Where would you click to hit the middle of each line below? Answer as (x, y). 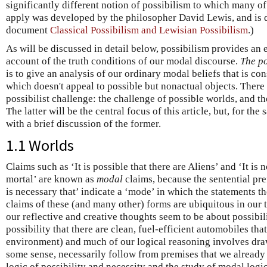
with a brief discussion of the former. (83, 124)
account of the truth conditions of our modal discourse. (123, 61)
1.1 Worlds (40, 145)
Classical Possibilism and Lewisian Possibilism (149, 30)
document (28, 30)
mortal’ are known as (51, 179)
